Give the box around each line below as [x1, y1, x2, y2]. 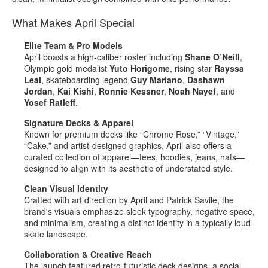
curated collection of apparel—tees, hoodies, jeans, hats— [24, 150, 245, 163]
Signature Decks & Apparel [24, 116, 133, 129]
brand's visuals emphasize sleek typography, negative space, [24, 205, 255, 217]
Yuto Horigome [109, 62, 170, 74]
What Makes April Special [12, 14, 135, 30]
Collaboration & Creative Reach [24, 248, 152, 260]
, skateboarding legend [41, 73, 130, 86]
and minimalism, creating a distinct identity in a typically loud [24, 216, 251, 229]
